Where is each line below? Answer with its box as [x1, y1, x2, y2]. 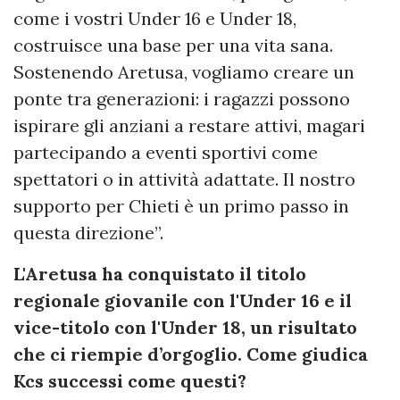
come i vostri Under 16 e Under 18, [13, 6, 296, 29]
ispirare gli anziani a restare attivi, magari [13, 113, 365, 137]
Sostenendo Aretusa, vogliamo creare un [13, 60, 354, 83]
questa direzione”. [13, 221, 163, 244]
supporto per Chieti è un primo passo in [13, 194, 349, 217]
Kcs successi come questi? [13, 369, 246, 392]
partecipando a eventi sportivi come [13, 140, 318, 163]
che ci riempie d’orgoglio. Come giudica [13, 342, 368, 365]
